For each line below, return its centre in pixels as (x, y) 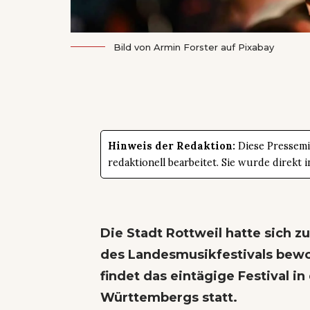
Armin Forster (186, 47)
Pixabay (256, 47)
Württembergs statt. (171, 297)
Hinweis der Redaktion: (172, 146)
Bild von (134, 47)
